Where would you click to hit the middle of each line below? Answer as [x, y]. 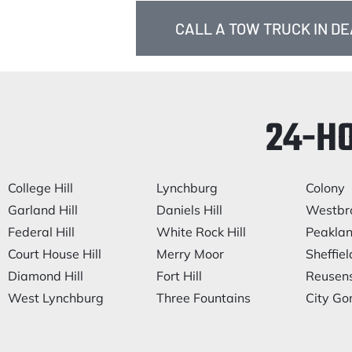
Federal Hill [41, 232]
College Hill [40, 188]
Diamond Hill [46, 276]
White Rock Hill [202, 232]
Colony [325, 188]
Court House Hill [55, 254]
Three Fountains [204, 298]
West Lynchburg [56, 298]
